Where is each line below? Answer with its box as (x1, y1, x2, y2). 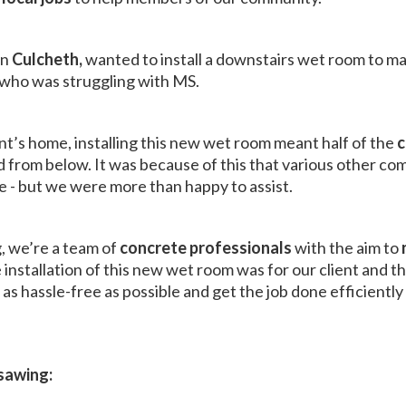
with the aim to (295, 237, 401, 257)
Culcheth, (12, 48, 85, 69)
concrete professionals (120, 237, 295, 257)
